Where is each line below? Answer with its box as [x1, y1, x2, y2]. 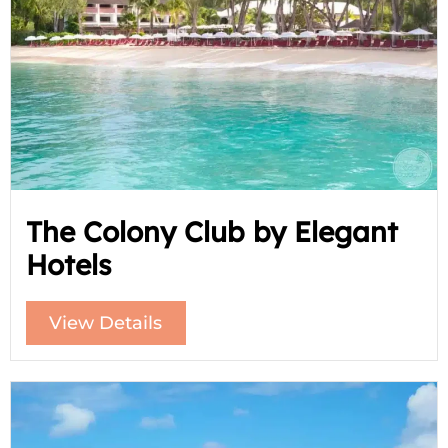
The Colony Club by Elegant [25, 213, 398, 249]
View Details [49, 311, 163, 334]
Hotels [25, 246, 111, 282]
